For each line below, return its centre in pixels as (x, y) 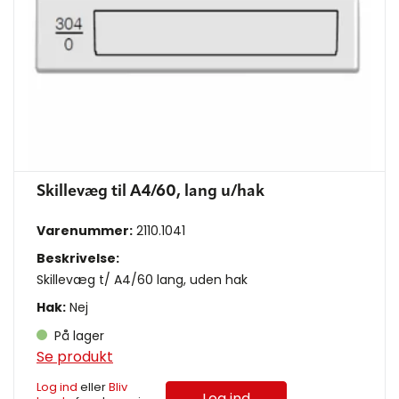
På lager (77, 336)
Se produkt (75, 357)
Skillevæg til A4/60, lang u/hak (151, 192)
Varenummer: (85, 231)
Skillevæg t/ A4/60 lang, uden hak (142, 280)
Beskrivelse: (78, 259)
